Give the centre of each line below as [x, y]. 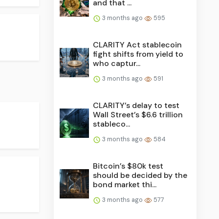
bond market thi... [125, 185]
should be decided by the [140, 175]
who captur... [117, 64]
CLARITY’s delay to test [136, 106]
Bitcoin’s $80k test [128, 166]
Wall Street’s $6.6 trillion [138, 115]
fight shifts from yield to [138, 54]
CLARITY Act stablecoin [138, 45]
